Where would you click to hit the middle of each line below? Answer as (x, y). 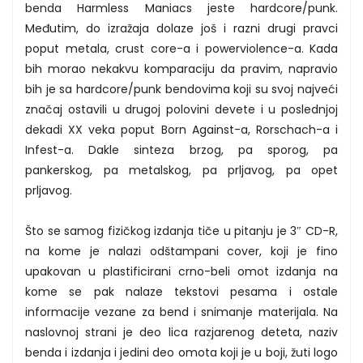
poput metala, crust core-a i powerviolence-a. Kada (181, 48)
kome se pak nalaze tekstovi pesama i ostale (181, 291)
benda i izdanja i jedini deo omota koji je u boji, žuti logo (181, 352)
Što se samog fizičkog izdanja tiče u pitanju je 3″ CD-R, (181, 231)
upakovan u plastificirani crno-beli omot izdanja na (181, 271)
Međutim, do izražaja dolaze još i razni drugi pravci (181, 28)
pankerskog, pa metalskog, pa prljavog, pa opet (181, 170)
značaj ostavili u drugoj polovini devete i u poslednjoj (181, 109)
